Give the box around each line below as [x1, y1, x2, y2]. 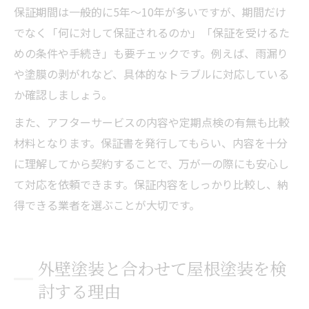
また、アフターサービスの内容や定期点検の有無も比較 [14, 113, 290, 130]
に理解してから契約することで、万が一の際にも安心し [14, 154, 289, 172]
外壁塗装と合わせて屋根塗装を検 [38, 255, 286, 280]
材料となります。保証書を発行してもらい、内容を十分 [14, 134, 288, 151]
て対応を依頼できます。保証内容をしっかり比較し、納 [14, 175, 288, 192]
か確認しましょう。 [14, 86, 112, 103]
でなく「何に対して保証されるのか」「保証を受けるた [14, 23, 290, 41]
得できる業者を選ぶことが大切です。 [14, 196, 200, 213]
